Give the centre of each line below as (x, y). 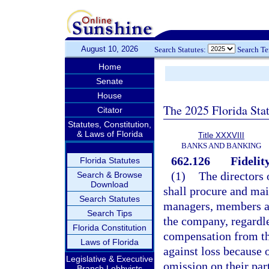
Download (110, 184)
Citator (110, 110)
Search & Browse (110, 175)
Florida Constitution (110, 228)
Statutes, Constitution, (110, 124)
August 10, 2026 (110, 49)
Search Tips (110, 213)
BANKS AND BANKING (221, 146)
